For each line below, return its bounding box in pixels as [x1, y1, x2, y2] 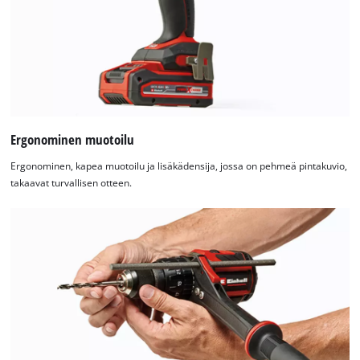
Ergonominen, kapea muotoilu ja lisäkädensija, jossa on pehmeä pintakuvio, [10, 160, 348, 173]
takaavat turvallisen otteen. [10, 177, 133, 190]
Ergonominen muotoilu [10, 129, 135, 149]
